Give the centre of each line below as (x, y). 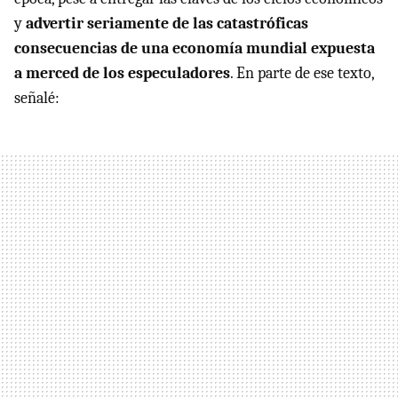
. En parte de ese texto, (302, 74)
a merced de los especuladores (122, 74)
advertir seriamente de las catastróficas (167, 24)
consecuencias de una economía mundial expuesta (195, 49)
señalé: (37, 99)
